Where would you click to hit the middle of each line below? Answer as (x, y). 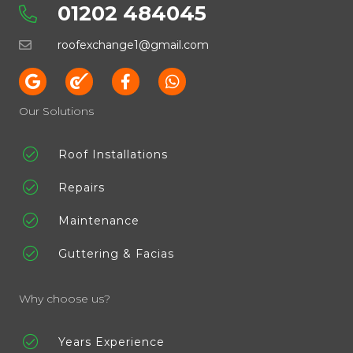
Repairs (82, 187)
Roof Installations (113, 154)
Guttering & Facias (116, 253)
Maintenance (99, 220)
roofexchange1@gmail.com (133, 45)
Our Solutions (56, 111)
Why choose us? (65, 298)
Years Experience (111, 342)
